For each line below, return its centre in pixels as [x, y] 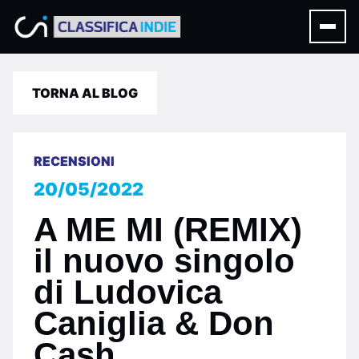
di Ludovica [128, 292]
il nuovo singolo [164, 261]
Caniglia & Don [154, 323]
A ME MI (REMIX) [168, 230]
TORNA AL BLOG [85, 93]
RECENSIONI [74, 161]
